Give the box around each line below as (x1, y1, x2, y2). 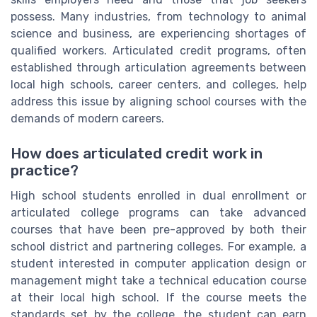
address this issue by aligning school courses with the (11, 95, 306, 109)
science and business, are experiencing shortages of (11, 27, 306, 41)
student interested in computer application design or (11, 256, 306, 270)
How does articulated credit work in (11, 144, 263, 162)
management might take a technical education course (11, 273, 306, 287)
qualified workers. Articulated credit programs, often (11, 44, 306, 58)
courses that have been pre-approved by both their (11, 222, 306, 236)
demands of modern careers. (11, 112, 164, 126)
